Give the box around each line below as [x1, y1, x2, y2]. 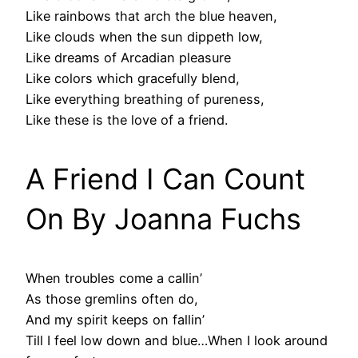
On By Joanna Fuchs [26, 201, 301, 237]
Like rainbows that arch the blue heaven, [26, 8, 277, 25]
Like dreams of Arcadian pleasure [26, 50, 231, 66]
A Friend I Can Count [26, 161, 305, 197]
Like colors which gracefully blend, [26, 70, 240, 87]
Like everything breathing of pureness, [26, 91, 265, 108]
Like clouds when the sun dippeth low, [26, 29, 263, 46]
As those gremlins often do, [26, 291, 198, 308]
